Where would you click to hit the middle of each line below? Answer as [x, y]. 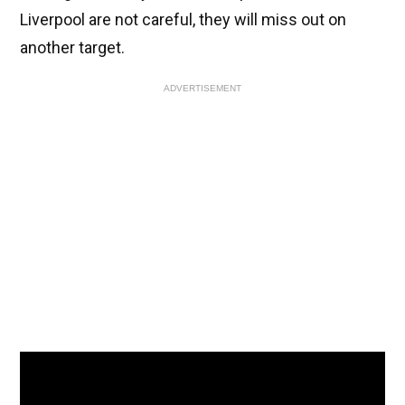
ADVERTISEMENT [202, 89]
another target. [72, 48]
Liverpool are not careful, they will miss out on [183, 20]
